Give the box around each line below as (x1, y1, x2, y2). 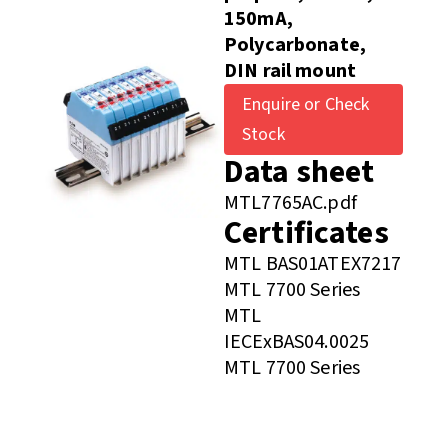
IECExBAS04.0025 (223, 328, 370, 357)
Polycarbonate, (223, 31, 367, 60)
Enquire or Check (241, 91, 370, 117)
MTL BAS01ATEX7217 (223, 250, 402, 279)
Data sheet (223, 149, 375, 196)
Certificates (223, 210, 389, 257)
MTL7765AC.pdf (223, 189, 357, 218)
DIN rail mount (223, 57, 357, 86)
